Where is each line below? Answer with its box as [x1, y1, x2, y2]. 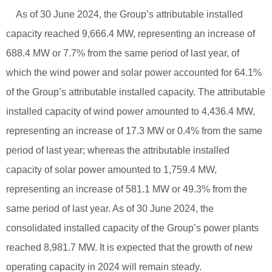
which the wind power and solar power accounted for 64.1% [6, 67, 262, 78]
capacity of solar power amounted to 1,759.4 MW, [6, 164, 217, 175]
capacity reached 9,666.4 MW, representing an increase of [6, 28, 255, 39]
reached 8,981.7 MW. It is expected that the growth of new [6, 242, 253, 253]
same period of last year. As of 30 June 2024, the [6, 203, 214, 214]
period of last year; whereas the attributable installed [6, 144, 229, 155]
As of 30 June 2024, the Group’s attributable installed [6, 8, 243, 19]
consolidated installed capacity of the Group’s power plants [6, 222, 259, 233]
